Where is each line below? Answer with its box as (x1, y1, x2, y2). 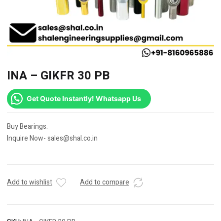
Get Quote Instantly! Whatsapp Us (27, 94, 141, 103)
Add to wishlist (7, 177, 52, 188)
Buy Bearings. (7, 121, 48, 132)
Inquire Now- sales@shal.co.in (7, 133, 98, 144)
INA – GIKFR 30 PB (7, 67, 110, 85)
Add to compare (80, 177, 129, 188)
